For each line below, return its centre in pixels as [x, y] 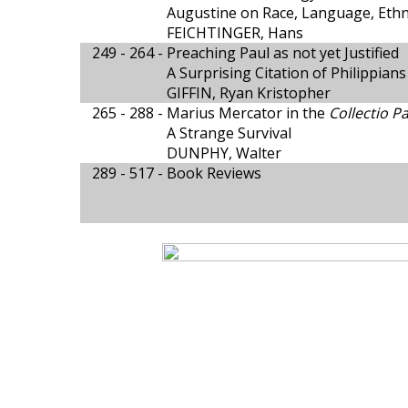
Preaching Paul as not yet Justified [283, 53]
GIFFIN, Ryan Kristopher [249, 93]
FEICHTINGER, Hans [235, 33]
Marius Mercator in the [248, 113]
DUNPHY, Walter [224, 153]
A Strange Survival [229, 133]
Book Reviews [214, 173]
